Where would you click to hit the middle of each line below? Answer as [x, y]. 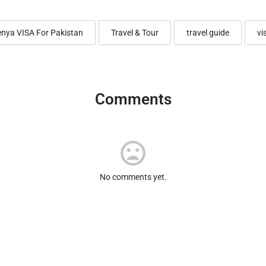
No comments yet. [133, 177]
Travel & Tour [134, 32]
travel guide [208, 32]
